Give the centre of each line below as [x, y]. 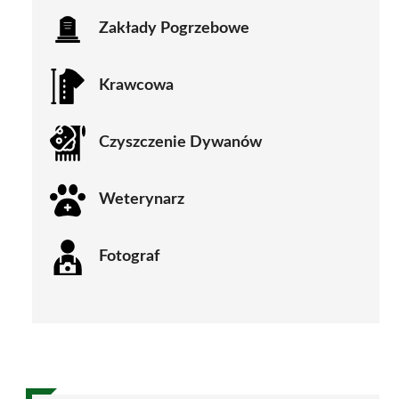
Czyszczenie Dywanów [180, 143]
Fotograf [129, 257]
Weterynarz [142, 200]
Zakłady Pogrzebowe [174, 29]
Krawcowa [136, 86]
